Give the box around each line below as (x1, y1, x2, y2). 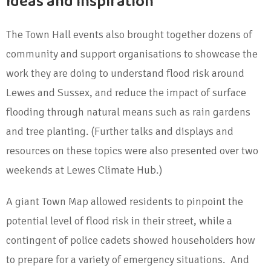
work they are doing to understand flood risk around (6, 67, 244, 80)
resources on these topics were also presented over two (6, 144, 258, 158)
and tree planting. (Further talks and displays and (6, 125, 233, 139)
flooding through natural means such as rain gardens (6, 105, 250, 119)
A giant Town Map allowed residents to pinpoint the (6, 195, 243, 209)
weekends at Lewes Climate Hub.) (6, 163, 162, 177)
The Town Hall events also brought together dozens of (6, 28, 252, 42)
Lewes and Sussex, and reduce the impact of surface (6, 86, 246, 100)
